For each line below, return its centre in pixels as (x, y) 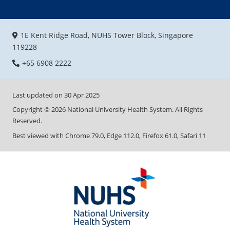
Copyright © (32, 110)
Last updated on (38, 95)
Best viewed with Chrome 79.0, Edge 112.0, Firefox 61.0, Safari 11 (109, 135)
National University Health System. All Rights (134, 110)
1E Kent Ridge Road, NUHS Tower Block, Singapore (107, 35)
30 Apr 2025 (82, 95)
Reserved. (27, 121)
